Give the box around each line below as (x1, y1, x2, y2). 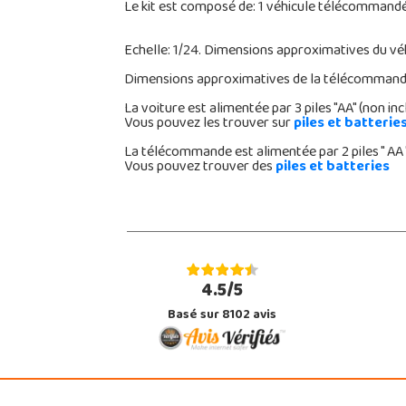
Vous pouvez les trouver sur (123, 109, 294, 139)
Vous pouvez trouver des (123, 152, 275, 182)
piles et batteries (275, 152, 390, 182)
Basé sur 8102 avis (167, 302, 276, 329)
